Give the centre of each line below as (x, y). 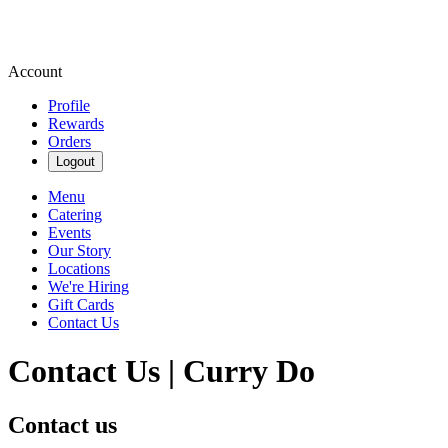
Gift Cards (81, 304)
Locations (79, 268)
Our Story (79, 250)
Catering (75, 214)
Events (69, 232)
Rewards (76, 123)
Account (35, 71)
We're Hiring (88, 286)
